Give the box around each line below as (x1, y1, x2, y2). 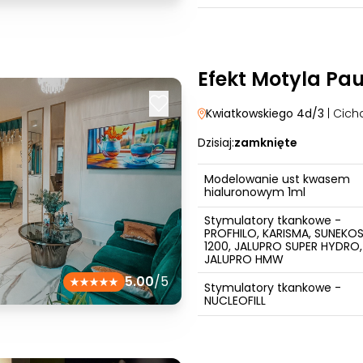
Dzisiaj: (198, 135, 234, 151)
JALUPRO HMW (204, 251, 284, 267)
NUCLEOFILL (204, 293, 266, 309)
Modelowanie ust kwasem (204, 171, 350, 187)
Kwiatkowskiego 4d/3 (206, 105, 324, 122)
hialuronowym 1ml (204, 184, 305, 200)
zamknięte (234, 135, 297, 151)
